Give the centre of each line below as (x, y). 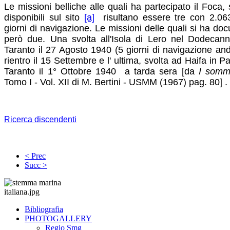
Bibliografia (44, 209)
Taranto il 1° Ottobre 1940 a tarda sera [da (102, 72)
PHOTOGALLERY (58, 219)
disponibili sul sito (44, 18)
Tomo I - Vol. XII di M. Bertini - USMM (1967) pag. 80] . (116, 82)
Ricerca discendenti (40, 120)
